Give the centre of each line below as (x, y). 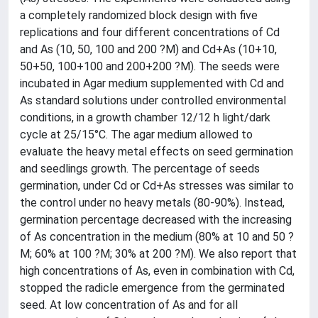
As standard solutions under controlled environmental (153, 100)
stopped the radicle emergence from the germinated (152, 288)
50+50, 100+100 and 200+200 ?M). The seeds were (150, 66)
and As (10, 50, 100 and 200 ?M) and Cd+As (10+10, (148, 49)
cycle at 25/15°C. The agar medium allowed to (136, 135)
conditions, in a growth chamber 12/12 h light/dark (145, 117)
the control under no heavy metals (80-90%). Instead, (152, 203)
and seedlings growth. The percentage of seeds (140, 169)
